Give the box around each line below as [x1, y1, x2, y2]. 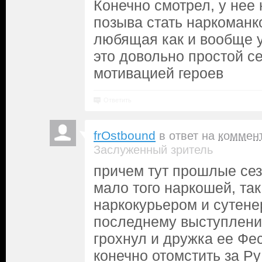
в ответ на [159, 129, 218, 142]
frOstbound [94, 129, 156, 143]
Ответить [104, 96, 132, 104]
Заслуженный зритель [94, 143, 213, 156]
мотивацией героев [94, 65, 223, 81]
